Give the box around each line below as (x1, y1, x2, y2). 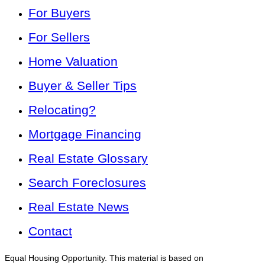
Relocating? (28, 102, 96, 117)
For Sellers (28, 30, 90, 44)
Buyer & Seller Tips (28, 78, 137, 92)
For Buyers (28, 5, 91, 20)
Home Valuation (28, 54, 118, 68)
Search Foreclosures (28, 175, 146, 189)
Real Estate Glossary (28, 151, 148, 165)
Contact (28, 224, 72, 238)
